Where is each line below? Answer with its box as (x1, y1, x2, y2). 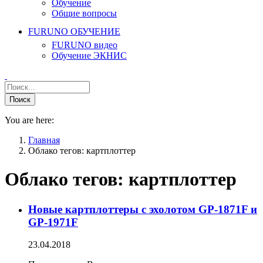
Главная (28, 134, 60, 145)
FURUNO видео (52, 39, 117, 50)
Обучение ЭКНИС (52, 50, 127, 60)
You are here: (5, 114, 54, 125)
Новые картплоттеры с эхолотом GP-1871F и (28, 203, 257, 215)
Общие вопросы (52, 8, 117, 19)
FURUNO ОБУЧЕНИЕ (28, 26, 120, 36)
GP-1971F (28, 215, 78, 228)
